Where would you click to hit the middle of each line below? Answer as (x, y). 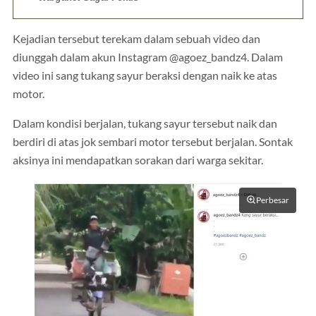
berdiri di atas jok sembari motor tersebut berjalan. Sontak (153, 141)
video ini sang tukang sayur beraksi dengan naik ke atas (145, 76)
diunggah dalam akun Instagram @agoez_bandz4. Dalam (148, 57)
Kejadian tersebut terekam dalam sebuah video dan (136, 39)
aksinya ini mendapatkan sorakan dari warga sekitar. (138, 160)
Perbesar (273, 200)
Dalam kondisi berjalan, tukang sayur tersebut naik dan (145, 123)
